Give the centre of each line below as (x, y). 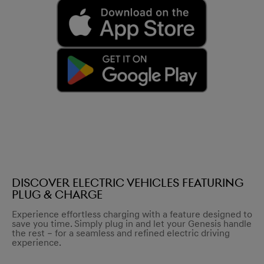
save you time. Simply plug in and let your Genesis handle (132, 224)
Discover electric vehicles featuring (128, 183)
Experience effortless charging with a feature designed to (132, 215)
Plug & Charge (57, 195)
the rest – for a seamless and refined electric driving (121, 234)
